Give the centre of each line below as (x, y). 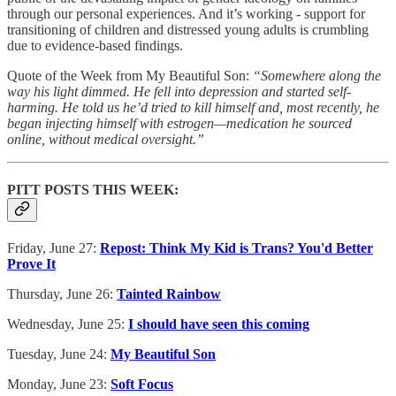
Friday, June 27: (53, 248)
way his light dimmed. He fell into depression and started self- (179, 91)
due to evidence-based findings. (95, 45)
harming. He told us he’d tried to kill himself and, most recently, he (193, 107)
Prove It (31, 264)
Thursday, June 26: (62, 294)
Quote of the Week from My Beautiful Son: (130, 75)
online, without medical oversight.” (106, 139)
